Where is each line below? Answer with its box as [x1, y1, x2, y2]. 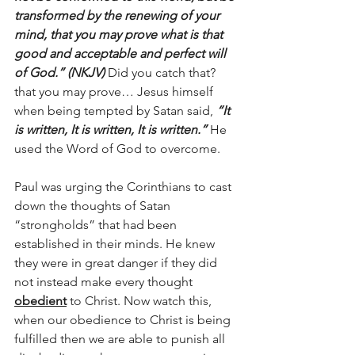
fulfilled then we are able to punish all [14, 331, 228, 346]
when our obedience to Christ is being [14, 312, 234, 327]
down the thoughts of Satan [14, 198, 174, 213]
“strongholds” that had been [14, 217, 180, 232]
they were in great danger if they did [14, 255, 220, 270]
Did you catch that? [108, 65, 219, 80]
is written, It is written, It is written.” [14, 122, 210, 137]
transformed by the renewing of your [14, 8, 223, 23]
